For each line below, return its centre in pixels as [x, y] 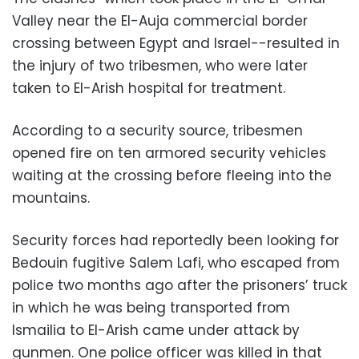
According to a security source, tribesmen [157, 131]
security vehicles [268, 153]
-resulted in [299, 43]
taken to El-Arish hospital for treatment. [149, 88]
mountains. [51, 198]
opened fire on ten [79, 153]
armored [177, 153]
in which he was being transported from [151, 308]
